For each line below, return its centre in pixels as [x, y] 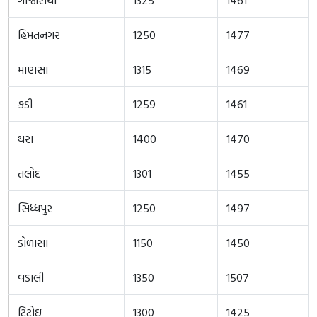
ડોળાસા [33, 242]
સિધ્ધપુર [35, 208]
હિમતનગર [39, 34]
